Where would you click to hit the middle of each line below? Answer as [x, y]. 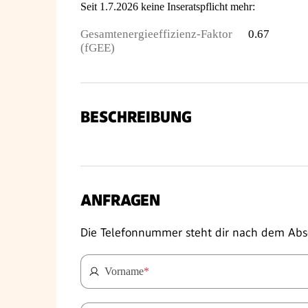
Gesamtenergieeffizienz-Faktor [156, 34]
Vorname [124, 271]
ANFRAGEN [120, 200]
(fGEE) [98, 48]
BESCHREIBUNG [136, 117]
